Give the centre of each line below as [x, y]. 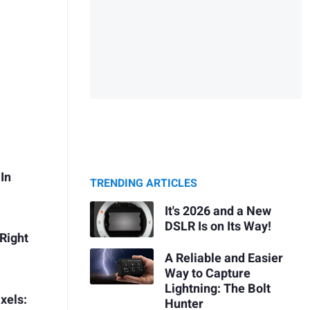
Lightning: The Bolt [217, 289]
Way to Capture [207, 273]
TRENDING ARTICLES [144, 184]
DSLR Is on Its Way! [218, 226]
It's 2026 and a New [218, 211]
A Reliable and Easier [224, 258]
